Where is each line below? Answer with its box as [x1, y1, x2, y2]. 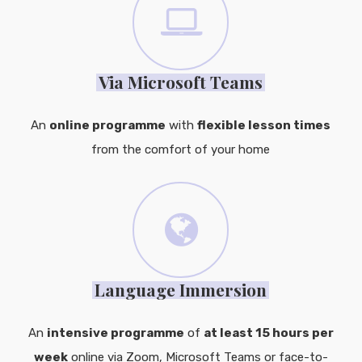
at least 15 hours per [203, 326, 334, 341]
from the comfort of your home [91, 142, 271, 158]
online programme [49, 118, 166, 133]
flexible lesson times [197, 118, 331, 133]
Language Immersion [95, 278, 267, 301]
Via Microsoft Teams [99, 70, 263, 94]
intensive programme [46, 326, 184, 341]
